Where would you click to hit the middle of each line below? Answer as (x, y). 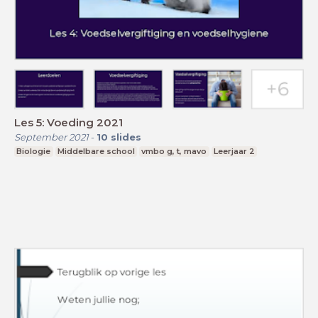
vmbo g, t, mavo (174, 151)
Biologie (34, 151)
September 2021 (51, 137)
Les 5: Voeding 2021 (68, 122)
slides (126, 137)
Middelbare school (96, 151)
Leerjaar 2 (235, 151)
